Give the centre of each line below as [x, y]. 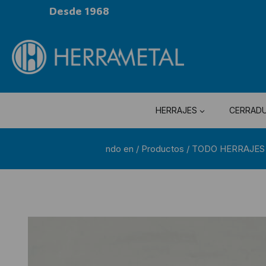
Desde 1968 [79, 10]
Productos [163, 148]
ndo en [120, 148]
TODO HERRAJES [228, 148]
